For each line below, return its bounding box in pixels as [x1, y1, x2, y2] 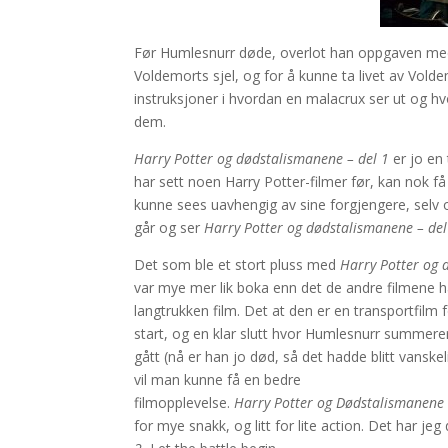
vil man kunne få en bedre [134, 370, 302, 390]
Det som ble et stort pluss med [134, 255, 341, 275]
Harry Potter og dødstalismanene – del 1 [134, 149, 394, 169]
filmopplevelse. [134, 393, 235, 413]
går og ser [134, 218, 205, 238]
